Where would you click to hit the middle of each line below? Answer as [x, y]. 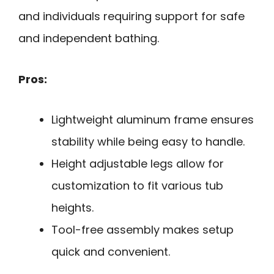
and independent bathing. [89, 38]
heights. [72, 208]
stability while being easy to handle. [148, 142]
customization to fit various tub [137, 186]
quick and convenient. [111, 252]
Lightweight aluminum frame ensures [153, 120]
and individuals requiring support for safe [131, 16]
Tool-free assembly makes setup [143, 230]
